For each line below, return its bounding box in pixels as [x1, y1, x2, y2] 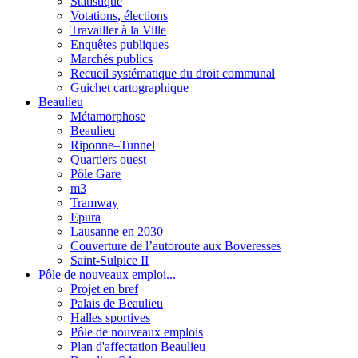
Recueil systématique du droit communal [70, 66, 275, 80]
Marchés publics [70, 51, 153, 66]
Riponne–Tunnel [70, 137, 155, 152]
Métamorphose [70, 109, 145, 123]
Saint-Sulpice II [70, 253, 149, 267]
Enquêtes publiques [70, 37, 169, 51]
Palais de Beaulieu [70, 296, 163, 310]
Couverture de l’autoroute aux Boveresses [70, 238, 281, 253]
